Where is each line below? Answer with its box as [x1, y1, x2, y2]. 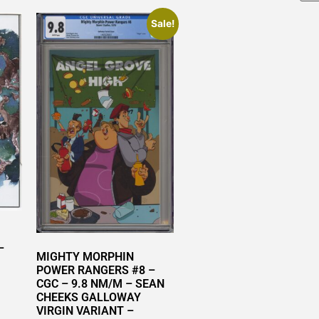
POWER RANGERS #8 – [36, 263, 156, 278]
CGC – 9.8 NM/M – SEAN [36, 277, 165, 291]
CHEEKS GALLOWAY [36, 291, 142, 305]
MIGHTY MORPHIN [36, 250, 135, 264]
